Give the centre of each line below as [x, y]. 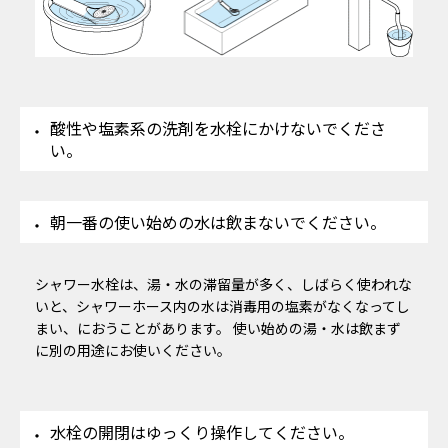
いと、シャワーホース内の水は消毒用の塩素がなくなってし [222, 305]
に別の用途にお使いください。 [133, 349]
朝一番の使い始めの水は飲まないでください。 [218, 221]
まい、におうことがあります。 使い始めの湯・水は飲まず [218, 327]
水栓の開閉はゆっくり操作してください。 [202, 431]
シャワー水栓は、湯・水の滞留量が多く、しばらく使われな [223, 283]
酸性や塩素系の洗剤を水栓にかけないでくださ [218, 127]
